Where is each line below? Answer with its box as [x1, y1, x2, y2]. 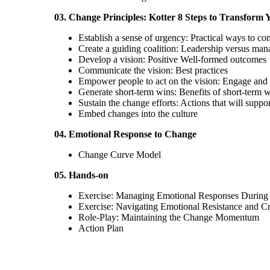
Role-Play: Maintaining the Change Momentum [78, 212, 259, 222]
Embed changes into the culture [78, 108, 198, 119]
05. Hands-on [54, 170, 108, 180]
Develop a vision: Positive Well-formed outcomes [78, 54, 266, 64]
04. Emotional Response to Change [54, 129, 196, 139]
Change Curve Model [78, 149, 161, 160]
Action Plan [78, 223, 124, 233]
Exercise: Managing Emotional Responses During [78, 190, 268, 201]
